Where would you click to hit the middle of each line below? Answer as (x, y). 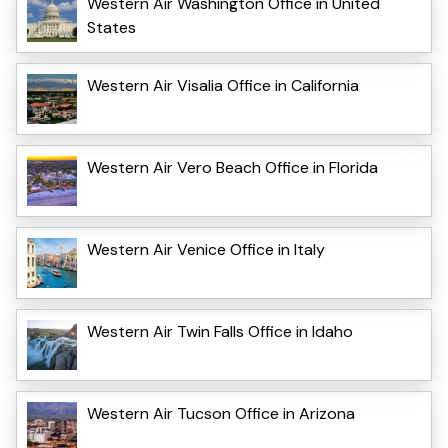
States (111, 27)
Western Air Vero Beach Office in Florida (232, 167)
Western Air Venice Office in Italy (206, 249)
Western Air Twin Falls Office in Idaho (220, 331)
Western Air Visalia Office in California (223, 85)
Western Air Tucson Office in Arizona (221, 413)
